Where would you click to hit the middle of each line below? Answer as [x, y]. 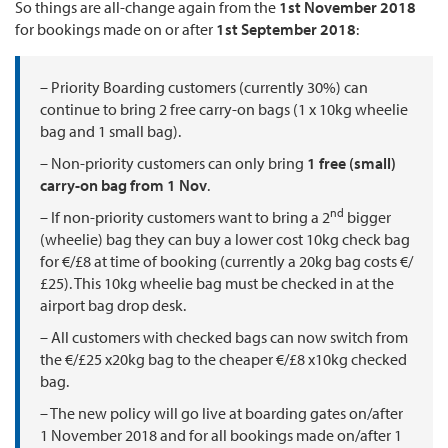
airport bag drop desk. [113, 305]
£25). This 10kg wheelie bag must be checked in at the [217, 283]
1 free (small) [351, 163]
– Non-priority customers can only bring [173, 163]
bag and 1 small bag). [110, 131]
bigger [367, 217]
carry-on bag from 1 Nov [123, 185]
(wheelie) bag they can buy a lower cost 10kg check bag [225, 239]
